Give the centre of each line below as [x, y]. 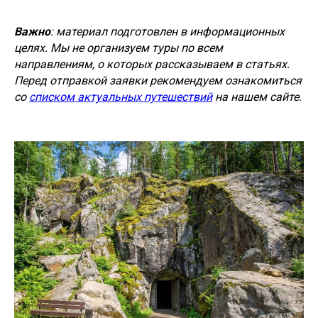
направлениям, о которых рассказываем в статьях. [152, 65]
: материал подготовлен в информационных [168, 32]
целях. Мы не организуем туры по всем [119, 48]
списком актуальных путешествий [121, 97]
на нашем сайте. [257, 97]
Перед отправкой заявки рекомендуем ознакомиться [158, 81]
